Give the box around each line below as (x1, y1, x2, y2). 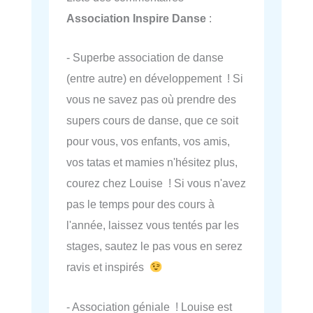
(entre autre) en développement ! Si (66, 72, 243, 85)
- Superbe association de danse (66, 51, 224, 64)
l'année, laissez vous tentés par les (66, 219, 239, 232)
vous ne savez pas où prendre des (66, 93, 236, 106)
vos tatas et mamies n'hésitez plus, (66, 156, 238, 169)
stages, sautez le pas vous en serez (66, 240, 242, 253)
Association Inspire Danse (66, 12, 206, 25)
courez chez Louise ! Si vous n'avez (66, 177, 246, 190)
